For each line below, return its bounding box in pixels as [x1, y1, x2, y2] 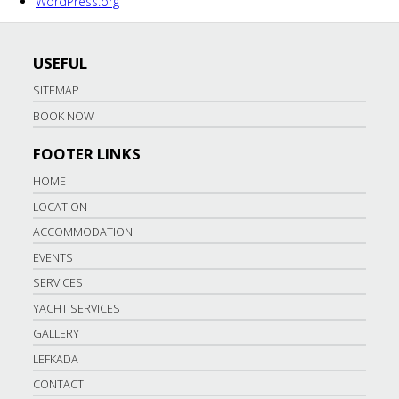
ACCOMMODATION [33, 224, 134, 240]
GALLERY [33, 326, 80, 342]
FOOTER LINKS [33, 143, 142, 165]
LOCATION [33, 199, 88, 215]
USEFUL [33, 52, 88, 73]
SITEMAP [33, 83, 80, 99]
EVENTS [33, 249, 74, 265]
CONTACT [33, 376, 85, 392]
